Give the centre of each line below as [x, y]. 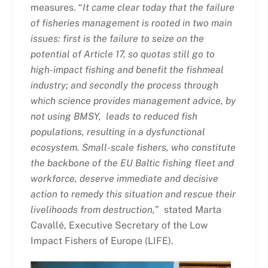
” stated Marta [188, 209]
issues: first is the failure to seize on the [117, 38]
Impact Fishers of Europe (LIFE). [102, 240]
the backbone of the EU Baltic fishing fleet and [132, 163]
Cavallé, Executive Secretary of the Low [119, 225]
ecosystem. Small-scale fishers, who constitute [133, 147]
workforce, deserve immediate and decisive [124, 178]
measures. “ [56, 7]
